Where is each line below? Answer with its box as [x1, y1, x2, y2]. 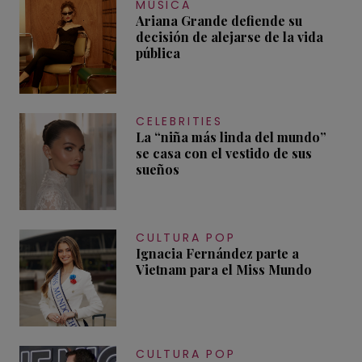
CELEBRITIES [136, 113, 223, 130]
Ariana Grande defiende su [136, 12, 302, 30]
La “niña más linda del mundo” [136, 128, 326, 146]
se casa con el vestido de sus [136, 145, 312, 162]
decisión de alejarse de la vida [136, 28, 323, 46]
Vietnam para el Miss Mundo [136, 261, 312, 279]
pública [136, 44, 180, 62]
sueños [136, 161, 179, 179]
